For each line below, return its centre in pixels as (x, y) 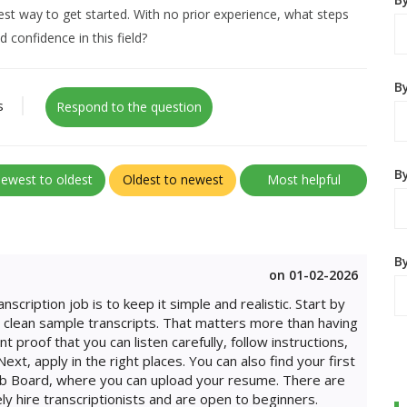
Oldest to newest (173, 179)
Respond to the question (129, 107)
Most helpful (303, 179)
